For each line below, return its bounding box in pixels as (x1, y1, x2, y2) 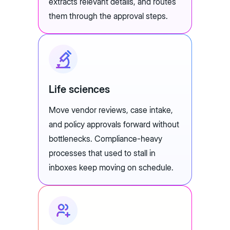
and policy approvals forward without (49, 119, 179, 130)
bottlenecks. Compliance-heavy (49, 133, 162, 144)
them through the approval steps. (49, 11, 170, 22)
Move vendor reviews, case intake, (49, 105, 173, 116)
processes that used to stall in (49, 148, 156, 159)
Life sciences (49, 83, 110, 96)
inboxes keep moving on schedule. (49, 162, 174, 173)
